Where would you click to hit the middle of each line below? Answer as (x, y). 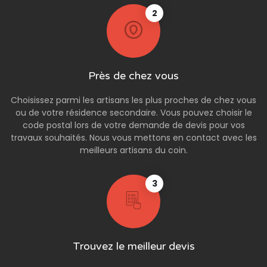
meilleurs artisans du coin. (133, 150)
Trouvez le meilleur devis (133, 246)
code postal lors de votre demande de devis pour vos (133, 125)
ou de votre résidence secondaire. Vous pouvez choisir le (133, 113)
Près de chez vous (133, 76)
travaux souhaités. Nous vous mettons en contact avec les (133, 138)
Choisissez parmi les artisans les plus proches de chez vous (133, 100)
